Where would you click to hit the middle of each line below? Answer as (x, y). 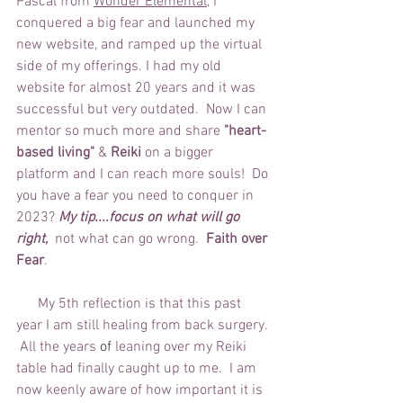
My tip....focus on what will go (151, 218)
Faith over (237, 240)
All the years (56, 348)
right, (34, 240)
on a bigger (181, 153)
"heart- (245, 132)
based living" (55, 153)
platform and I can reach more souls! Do (144, 175)
